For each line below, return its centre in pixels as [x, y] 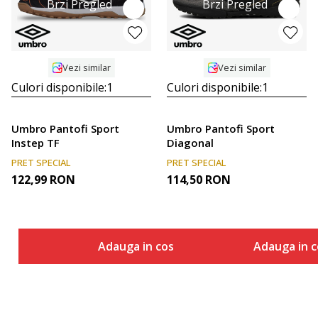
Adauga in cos [136, 246]
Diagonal [190, 142]
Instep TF [35, 142]
